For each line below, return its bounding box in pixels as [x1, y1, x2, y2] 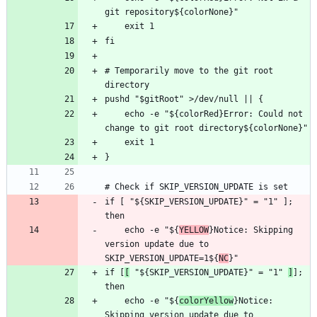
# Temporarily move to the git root [105, 66, 273, 76]
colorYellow [179, 296, 234, 306]
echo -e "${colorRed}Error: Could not [105, 109, 125, 120]
